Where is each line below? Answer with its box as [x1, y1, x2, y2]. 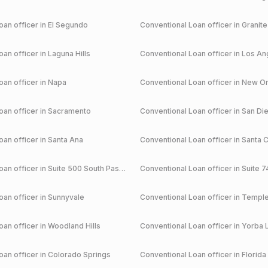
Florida [242, 250, 266, 259]
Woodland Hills [47, 221, 100, 230]
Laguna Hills [47, 49, 90, 58]
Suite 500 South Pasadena [47, 164, 119, 173]
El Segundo [47, 20, 88, 29]
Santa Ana [47, 135, 83, 144]
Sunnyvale [47, 193, 84, 202]
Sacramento [47, 106, 91, 115]
